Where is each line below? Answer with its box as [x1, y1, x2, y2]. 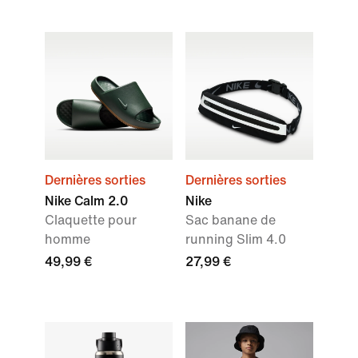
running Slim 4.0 [185, 233, 286, 246]
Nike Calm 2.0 [45, 194, 128, 208]
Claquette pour [45, 213, 137, 227]
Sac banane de [185, 213, 276, 227]
